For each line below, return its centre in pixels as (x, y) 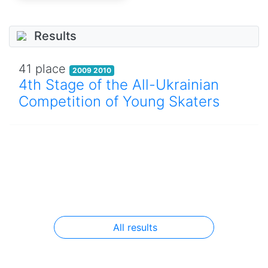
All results (135, 227)
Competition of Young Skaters (119, 101)
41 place (44, 68)
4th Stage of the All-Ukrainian (119, 84)
